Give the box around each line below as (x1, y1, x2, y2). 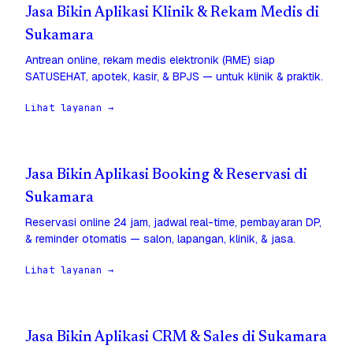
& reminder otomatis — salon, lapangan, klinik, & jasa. (25, 232, 295, 247)
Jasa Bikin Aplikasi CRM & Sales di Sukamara (25, 330, 327, 346)
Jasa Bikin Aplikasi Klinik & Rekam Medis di (25, 6, 319, 21)
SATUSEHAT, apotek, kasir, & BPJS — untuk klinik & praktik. (25, 69, 323, 84)
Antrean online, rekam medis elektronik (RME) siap (25, 53, 275, 68)
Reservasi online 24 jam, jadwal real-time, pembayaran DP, (25, 215, 321, 230)
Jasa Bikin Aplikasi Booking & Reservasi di (25, 168, 307, 184)
